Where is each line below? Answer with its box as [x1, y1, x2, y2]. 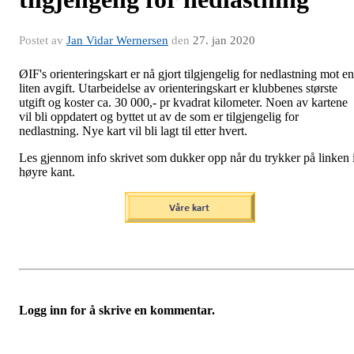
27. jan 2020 [193, 33, 255, 47]
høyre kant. [19, 164, 75, 179]
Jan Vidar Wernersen [66, 33, 168, 47]
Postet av [19, 33, 66, 47]
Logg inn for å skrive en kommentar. [19, 303, 215, 317]
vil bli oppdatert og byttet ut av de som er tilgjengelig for [19, 109, 299, 123]
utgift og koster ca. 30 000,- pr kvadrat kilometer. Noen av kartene [19, 95, 348, 109]
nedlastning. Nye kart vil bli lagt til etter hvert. [19, 123, 247, 137]
